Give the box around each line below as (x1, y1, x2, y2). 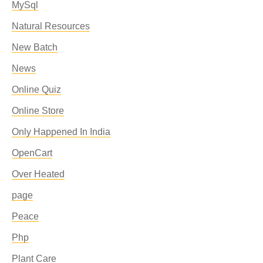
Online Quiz (12, 85, 61, 95)
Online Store (12, 106, 64, 116)
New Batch (12, 42, 58, 52)
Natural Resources (12, 21, 90, 31)
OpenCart (12, 148, 52, 158)
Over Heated (12, 169, 65, 179)
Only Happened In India (12, 127, 110, 137)
